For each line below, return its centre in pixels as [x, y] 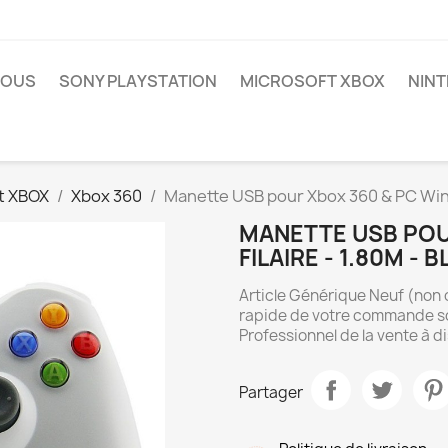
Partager [271, 392]
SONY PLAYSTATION [138, 81]
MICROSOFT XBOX [312, 81]
